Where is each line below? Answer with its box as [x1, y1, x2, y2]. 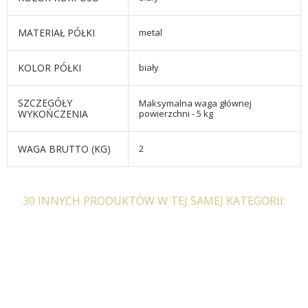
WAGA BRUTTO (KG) [18, 142, 111, 156]
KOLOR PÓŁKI [18, 61, 81, 75]
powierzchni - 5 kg [139, 107, 213, 120]
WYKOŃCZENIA [18, 107, 88, 121]
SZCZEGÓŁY [18, 96, 72, 110]
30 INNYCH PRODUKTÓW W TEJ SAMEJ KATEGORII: [23, 193, 285, 209]
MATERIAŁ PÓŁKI [18, 26, 95, 40]
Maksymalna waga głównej [139, 97, 252, 110]
